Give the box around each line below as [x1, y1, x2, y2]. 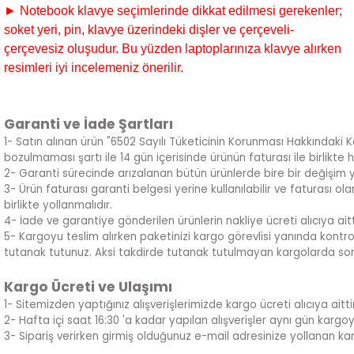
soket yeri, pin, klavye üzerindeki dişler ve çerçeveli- [4, 23, 294, 36]
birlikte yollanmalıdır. [4, 198, 112, 213]
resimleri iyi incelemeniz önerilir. [4, 61, 183, 74]
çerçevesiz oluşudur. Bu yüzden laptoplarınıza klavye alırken [4, 42, 341, 55]
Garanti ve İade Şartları [4, 115, 173, 134]
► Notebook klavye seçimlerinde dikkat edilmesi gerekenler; [4, 4, 342, 17]
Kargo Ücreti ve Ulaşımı [4, 277, 172, 296]
